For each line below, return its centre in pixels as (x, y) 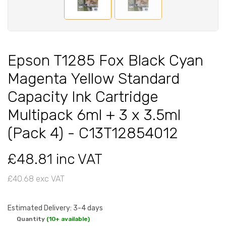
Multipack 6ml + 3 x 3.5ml (94, 115)
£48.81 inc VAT (55, 159)
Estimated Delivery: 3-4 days (55, 208)
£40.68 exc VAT (36, 179)
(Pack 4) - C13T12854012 (93, 133)
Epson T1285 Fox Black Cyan (105, 60)
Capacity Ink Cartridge (83, 97)
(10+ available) (68, 219)
